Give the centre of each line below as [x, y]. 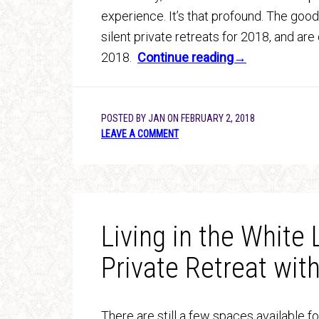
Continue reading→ [192, 57]
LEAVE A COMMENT [140, 134]
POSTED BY [125, 118]
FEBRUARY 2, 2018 [218, 118]
